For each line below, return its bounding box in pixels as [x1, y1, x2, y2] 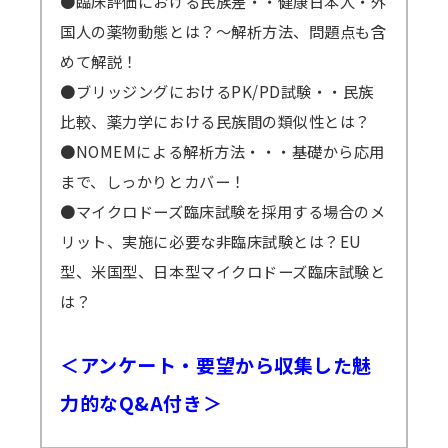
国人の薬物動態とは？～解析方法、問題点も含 [60, 20, 387, 43]
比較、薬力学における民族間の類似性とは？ [60, 110, 371, 133]
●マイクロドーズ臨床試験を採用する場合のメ [60, 200, 386, 223]
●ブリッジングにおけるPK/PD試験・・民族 [60, 80, 375, 103]
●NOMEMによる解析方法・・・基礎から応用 [60, 140, 386, 163]
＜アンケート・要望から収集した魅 [60, 351, 372, 379]
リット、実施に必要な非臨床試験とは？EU [60, 230, 362, 253]
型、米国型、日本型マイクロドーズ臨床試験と [60, 260, 386, 283]
